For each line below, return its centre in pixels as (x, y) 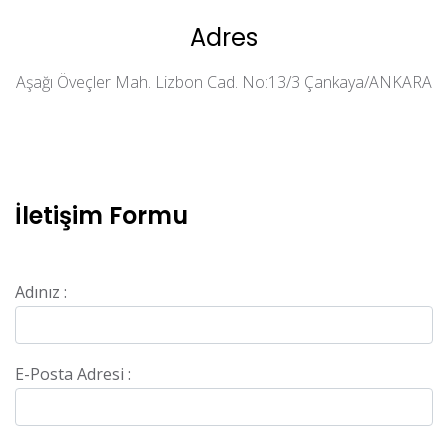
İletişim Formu (101, 215)
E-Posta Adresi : (73, 374)
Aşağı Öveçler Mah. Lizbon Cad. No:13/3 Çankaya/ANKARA (224, 82)
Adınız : (41, 292)
